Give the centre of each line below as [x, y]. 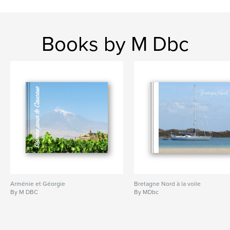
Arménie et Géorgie [38, 184]
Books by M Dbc [115, 44]
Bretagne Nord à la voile [168, 184]
